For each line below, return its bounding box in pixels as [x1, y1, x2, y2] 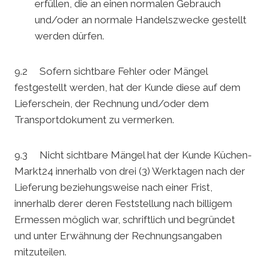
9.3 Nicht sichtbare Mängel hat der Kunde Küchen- [14, 149, 252, 162]
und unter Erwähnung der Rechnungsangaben [14, 230, 222, 242]
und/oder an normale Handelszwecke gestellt [35, 14, 246, 26]
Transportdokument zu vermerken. [14, 114, 174, 126]
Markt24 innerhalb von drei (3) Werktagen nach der [14, 165, 245, 178]
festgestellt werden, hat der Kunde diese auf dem [14, 81, 240, 94]
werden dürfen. [35, 30, 104, 42]
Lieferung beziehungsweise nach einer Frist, [14, 181, 212, 194]
